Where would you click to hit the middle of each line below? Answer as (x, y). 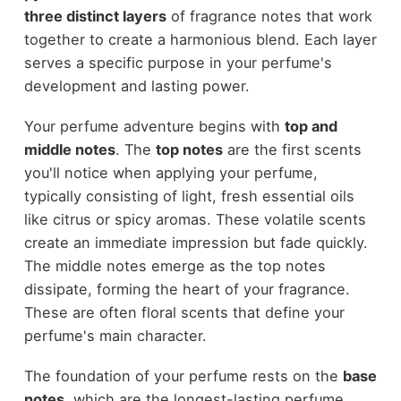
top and (311, 127)
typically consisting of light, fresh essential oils (189, 196)
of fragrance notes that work (269, 17)
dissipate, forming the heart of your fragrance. (187, 290)
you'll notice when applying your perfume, (171, 173)
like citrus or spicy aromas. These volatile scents (195, 220)
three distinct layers (95, 17)
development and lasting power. (137, 86)
